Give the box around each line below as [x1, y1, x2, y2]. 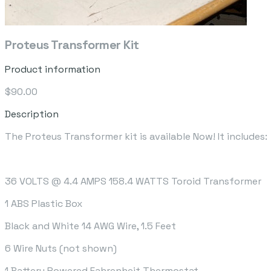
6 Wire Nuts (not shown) [5, 242, 117, 255]
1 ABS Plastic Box [5, 197, 82, 211]
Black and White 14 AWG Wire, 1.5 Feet [5, 220, 176, 233]
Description [5, 108, 59, 121]
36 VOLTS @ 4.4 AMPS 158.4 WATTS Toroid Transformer [5, 175, 261, 188]
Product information [5, 63, 100, 76]
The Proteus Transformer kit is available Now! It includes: [5, 130, 267, 143]
